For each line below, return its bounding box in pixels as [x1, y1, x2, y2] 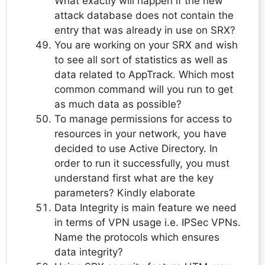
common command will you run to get [54, 83, 233, 96]
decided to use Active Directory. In [54, 143, 218, 155]
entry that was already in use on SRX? [54, 24, 235, 37]
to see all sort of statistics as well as [54, 54, 228, 66]
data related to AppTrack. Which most [54, 69, 234, 81]
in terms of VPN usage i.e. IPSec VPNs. [54, 216, 241, 229]
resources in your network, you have [54, 128, 227, 140]
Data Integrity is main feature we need [54, 202, 237, 214]
